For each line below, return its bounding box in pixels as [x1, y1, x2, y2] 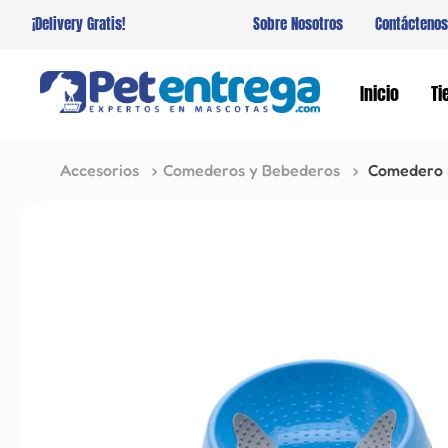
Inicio [360, 80, 399, 107]
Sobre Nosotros [253, 13, 343, 35]
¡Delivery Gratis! [32, 13, 125, 35]
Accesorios [60, 159, 139, 180]
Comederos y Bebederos [163, 159, 340, 180]
